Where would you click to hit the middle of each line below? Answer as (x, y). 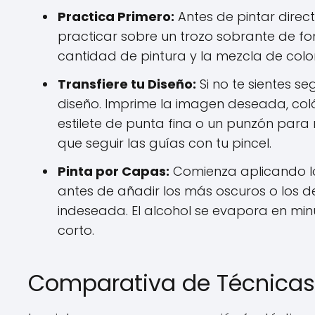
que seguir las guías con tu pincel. (165, 143)
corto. (76, 230)
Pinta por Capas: (114, 171)
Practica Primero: (116, 17)
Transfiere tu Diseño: (127, 84)
